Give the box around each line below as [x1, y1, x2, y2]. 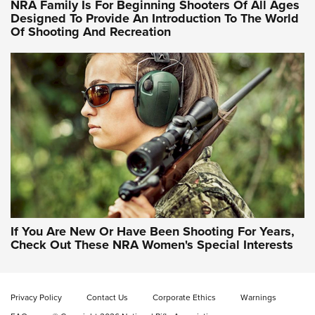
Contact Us [86, 291, 128, 304]
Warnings [240, 291, 276, 304]
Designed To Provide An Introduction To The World [11, 8, 299, 27]
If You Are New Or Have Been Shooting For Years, [11, 222, 295, 241]
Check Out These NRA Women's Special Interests [11, 236, 293, 255]
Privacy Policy [11, 291, 62, 304]
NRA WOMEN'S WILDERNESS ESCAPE [75, 104, 263, 121]
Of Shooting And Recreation [11, 22, 171, 41]
